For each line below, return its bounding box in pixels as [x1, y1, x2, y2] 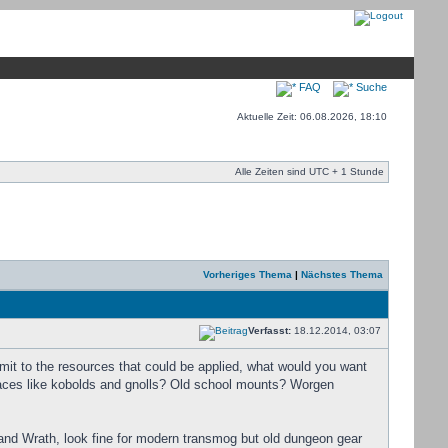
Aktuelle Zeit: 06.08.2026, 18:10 [236, 111, 387, 122]
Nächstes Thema [300, 269, 383, 280]
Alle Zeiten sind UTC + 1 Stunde [234, 166, 384, 177]
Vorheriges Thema [202, 269, 292, 280]
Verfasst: [247, 325, 291, 336]
